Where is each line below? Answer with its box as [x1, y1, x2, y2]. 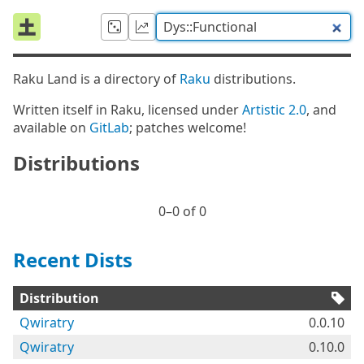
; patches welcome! [129, 119, 246, 136]
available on [13, 119, 89, 136]
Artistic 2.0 [242, 101, 306, 119]
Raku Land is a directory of [13, 70, 180, 88]
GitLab [89, 119, 129, 136]
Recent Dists [13, 246, 132, 273]
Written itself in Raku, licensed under [13, 101, 242, 119]
